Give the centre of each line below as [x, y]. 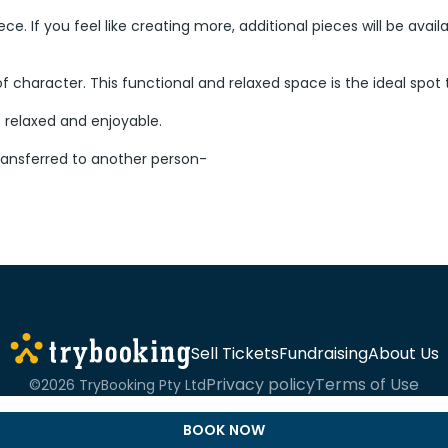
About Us [403, 353]
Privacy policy [260, 384]
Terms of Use [367, 384]
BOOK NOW [224, 429]
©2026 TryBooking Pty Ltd [117, 384]
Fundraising [323, 353]
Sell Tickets [234, 353]
